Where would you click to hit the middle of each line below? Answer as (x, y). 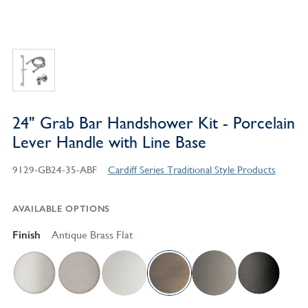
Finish (26, 235)
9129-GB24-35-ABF (54, 170)
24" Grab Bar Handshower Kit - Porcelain (153, 123)
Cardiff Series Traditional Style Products (191, 170)
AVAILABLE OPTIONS (61, 209)
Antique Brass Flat (92, 235)
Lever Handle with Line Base (109, 143)
